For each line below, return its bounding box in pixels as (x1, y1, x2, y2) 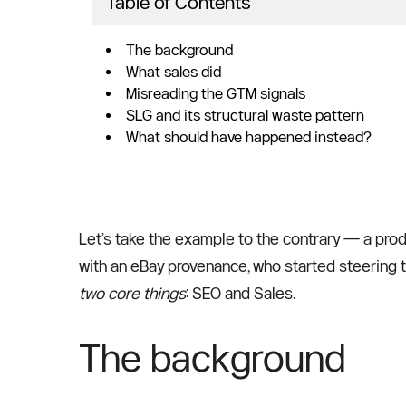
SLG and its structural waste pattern (126, 107, 364, 123)
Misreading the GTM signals (126, 85, 305, 101)
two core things (79, 285, 186, 302)
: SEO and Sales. (186, 285, 299, 302)
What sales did (126, 63, 221, 80)
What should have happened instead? (126, 129, 372, 145)
